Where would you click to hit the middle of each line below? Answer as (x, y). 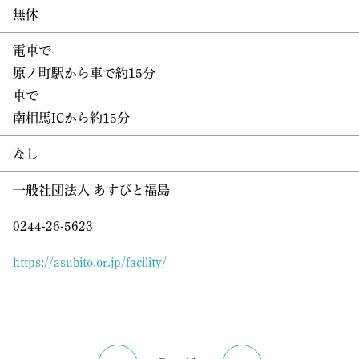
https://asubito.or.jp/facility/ (90, 262)
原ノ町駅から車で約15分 (84, 73)
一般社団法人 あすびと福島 (91, 190)
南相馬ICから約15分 (71, 118)
